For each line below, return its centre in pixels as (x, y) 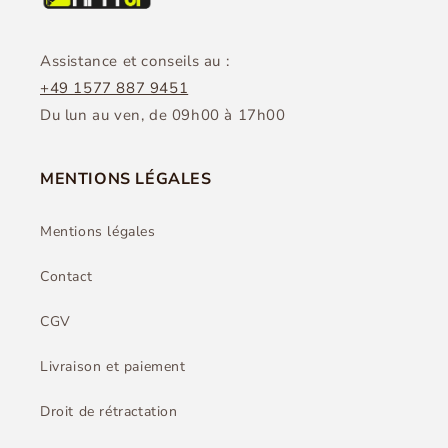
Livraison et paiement (113, 366)
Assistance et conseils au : (135, 60)
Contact (66, 276)
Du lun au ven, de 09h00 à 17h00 (163, 114)
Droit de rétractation (109, 411)
